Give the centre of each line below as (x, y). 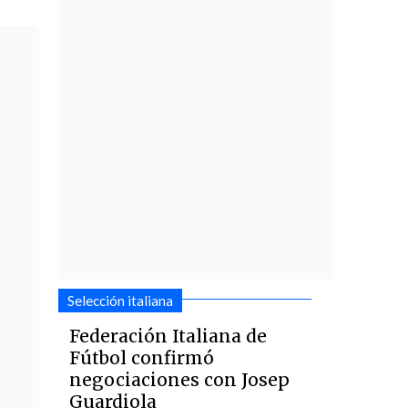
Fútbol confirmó (142, 358)
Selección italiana (120, 301)
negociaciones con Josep (180, 380)
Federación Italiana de (168, 336)
